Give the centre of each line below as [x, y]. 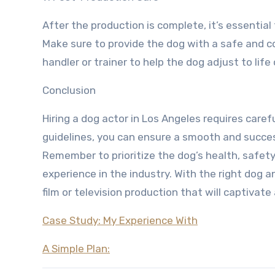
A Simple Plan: [76, 249]
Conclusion [69, 90]
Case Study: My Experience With [120, 220]
